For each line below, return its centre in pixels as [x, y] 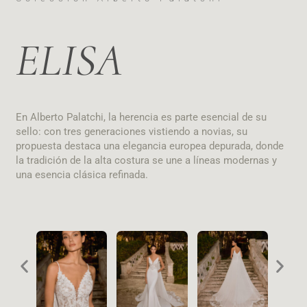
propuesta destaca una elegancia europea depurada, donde [149, 146]
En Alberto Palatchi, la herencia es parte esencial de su [141, 118]
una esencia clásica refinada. [82, 175]
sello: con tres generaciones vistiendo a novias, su [131, 132]
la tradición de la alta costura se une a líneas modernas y [146, 161]
